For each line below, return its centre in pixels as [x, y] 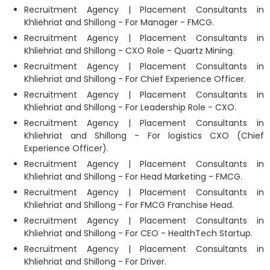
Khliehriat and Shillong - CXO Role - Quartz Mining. [129, 50]
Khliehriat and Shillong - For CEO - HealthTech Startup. [138, 233]
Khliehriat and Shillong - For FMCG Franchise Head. [129, 205]
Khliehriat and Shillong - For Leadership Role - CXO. [130, 107]
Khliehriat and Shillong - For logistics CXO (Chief [144, 135]
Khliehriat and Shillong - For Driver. [95, 261]
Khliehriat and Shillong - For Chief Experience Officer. [135, 79]
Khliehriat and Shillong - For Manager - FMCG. [119, 22]
